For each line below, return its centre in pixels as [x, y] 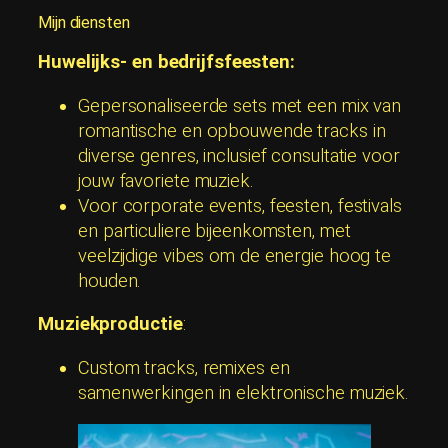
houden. [110, 280]
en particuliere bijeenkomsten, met [214, 230]
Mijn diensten [84, 22]
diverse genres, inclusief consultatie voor [239, 155]
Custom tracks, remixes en [184, 367]
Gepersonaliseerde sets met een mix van [240, 105]
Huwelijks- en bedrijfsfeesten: [166, 62]
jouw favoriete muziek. [166, 180]
